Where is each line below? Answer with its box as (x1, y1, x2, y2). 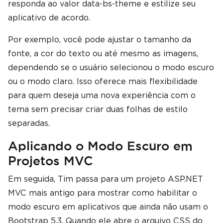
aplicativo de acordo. (8, 13, 90, 22)
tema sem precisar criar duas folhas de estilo (8, 105, 188, 114)
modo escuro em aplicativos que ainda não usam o (8, 202, 208, 212)
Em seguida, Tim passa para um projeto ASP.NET (8, 174, 203, 184)
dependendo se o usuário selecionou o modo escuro (8, 63, 214, 72)
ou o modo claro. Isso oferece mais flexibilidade (8, 77, 198, 86)
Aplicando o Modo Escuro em (8, 139, 193, 153)
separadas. (8, 118, 50, 128)
